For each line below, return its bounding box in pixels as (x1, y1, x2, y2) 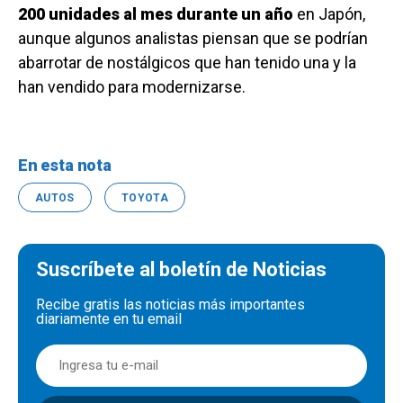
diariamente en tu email (36, 310, 182, 328)
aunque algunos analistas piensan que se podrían (18, 29, 368, 49)
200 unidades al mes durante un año (18, 4, 293, 24)
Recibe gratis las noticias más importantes (36, 296, 305, 314)
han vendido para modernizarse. (18, 77, 246, 97)
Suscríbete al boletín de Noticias (36, 258, 327, 282)
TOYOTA (121, 192, 168, 205)
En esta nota (18, 156, 112, 175)
